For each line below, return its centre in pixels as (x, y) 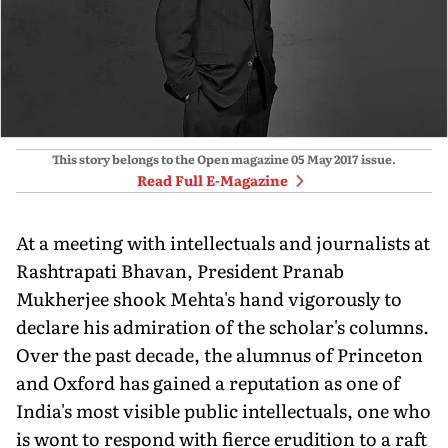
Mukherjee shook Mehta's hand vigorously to (209, 298)
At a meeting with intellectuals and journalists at (223, 242)
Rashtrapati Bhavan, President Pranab (180, 270)
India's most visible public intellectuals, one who (223, 410)
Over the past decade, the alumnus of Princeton (219, 354)
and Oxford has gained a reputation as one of (208, 382)
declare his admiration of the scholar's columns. (222, 326)
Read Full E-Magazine (212, 179)
